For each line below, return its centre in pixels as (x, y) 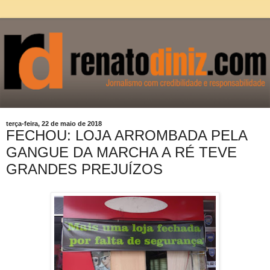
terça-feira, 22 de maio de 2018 (54, 123)
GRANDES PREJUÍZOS (84, 169)
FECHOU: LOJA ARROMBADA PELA (127, 135)
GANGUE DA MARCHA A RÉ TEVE (121, 152)
